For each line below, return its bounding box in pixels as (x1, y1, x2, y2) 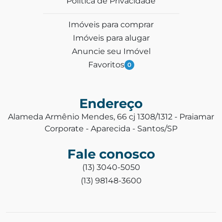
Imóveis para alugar (72, 33, 150, 43)
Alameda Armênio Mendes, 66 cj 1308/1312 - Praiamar (8, 112, 214, 121)
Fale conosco (67, 146, 155, 162)
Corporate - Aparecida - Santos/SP (45, 124, 177, 133)
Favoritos (88, 60, 124, 69)
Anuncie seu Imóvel (71, 47, 151, 56)
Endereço (79, 96, 143, 111)
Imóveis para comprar (68, 20, 154, 29)
